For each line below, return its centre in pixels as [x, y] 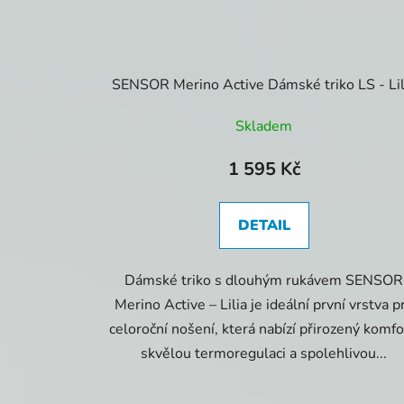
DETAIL [264, 226]
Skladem [264, 127]
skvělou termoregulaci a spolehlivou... [264, 354]
